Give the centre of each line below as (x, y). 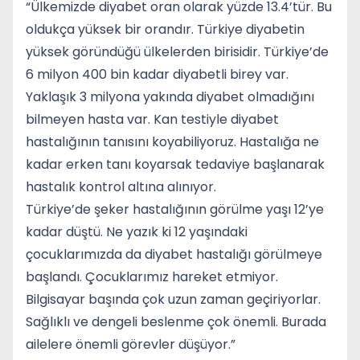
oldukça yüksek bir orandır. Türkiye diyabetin (165, 29)
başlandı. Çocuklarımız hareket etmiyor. (152, 277)
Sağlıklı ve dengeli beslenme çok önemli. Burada (176, 322)
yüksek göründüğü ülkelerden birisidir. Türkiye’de (177, 52)
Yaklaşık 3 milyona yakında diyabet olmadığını (170, 97)
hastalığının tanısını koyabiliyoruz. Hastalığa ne (172, 142)
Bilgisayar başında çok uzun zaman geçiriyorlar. (173, 299)
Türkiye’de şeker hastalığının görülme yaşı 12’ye (175, 209)
